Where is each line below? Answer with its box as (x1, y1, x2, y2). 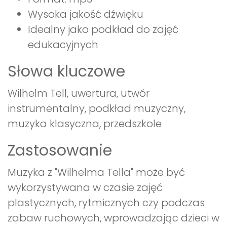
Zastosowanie (8, 140, 112, 162)
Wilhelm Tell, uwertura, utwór (8, 86, 149, 101)
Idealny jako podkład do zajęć (28, 22, 178, 37)
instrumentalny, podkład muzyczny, (8, 101, 185, 116)
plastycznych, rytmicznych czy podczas (8, 196, 205, 210)
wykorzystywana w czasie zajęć (8, 180, 163, 195)
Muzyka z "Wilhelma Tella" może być (8, 165, 185, 180)
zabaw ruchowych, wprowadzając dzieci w (8, 211, 219, 225)
